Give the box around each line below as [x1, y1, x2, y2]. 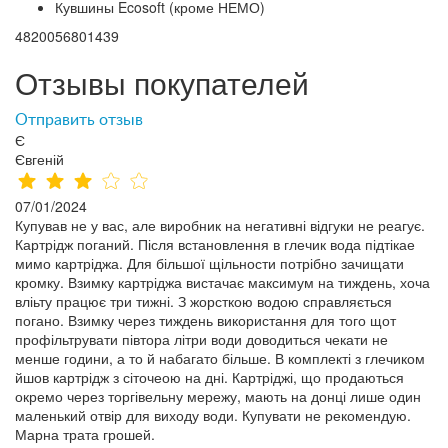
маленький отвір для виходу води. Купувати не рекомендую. [15, 404, 411, 425]
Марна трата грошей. [15, 423, 155, 444]
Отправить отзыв [15, 111, 143, 128]
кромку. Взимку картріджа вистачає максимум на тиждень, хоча [15, 271, 430, 292]
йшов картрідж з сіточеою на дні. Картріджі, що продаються [15, 366, 404, 387]
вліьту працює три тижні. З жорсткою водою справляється [15, 290, 392, 311]
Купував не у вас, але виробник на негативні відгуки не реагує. [15, 214, 425, 235]
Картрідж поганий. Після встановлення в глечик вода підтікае [15, 233, 415, 254]
